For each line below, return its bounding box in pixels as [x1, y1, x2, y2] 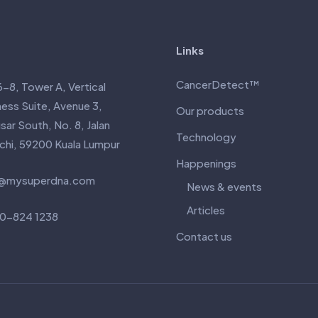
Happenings [176, 156, 236, 170]
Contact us [176, 229, 232, 243]
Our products [176, 104, 244, 118]
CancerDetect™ [176, 77, 260, 92]
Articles [187, 203, 225, 217]
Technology [176, 130, 236, 144]
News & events [187, 180, 262, 194]
